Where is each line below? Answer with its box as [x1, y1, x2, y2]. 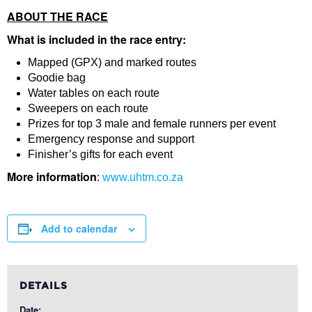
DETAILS [19, 281, 68, 291]
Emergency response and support [28, 133, 194, 145]
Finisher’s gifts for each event [28, 148, 173, 160]
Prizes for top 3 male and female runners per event [28, 118, 276, 130]
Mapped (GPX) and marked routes [28, 56, 196, 68]
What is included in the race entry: [7, 31, 186, 47]
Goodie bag [28, 72, 86, 84]
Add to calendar [41, 221, 117, 235]
